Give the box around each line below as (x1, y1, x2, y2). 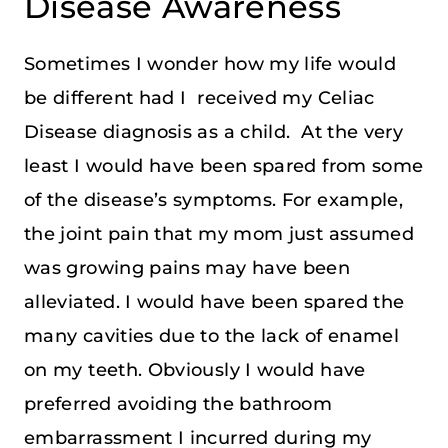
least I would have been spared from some (24, 154, 424, 177)
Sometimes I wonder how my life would (24, 52, 396, 75)
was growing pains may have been (24, 256, 351, 279)
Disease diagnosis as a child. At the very (24, 120, 404, 143)
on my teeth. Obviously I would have (24, 358, 366, 381)
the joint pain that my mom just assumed (24, 222, 415, 245)
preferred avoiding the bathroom (24, 392, 333, 415)
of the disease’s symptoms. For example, (24, 188, 404, 211)
